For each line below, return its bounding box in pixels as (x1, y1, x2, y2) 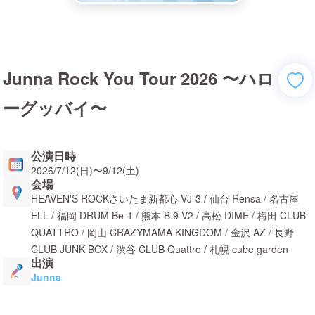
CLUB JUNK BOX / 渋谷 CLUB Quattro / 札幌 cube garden (31, 242, 288, 256)
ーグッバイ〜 (3, 96, 107, 120)
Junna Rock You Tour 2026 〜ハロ (3, 66, 274, 90)
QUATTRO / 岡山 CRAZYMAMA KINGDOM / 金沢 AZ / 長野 (31, 225, 294, 239)
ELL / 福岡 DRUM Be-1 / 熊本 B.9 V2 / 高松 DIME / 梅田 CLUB (31, 208, 306, 222)
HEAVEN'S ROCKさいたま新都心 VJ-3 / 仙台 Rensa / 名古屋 (31, 191, 299, 205)
